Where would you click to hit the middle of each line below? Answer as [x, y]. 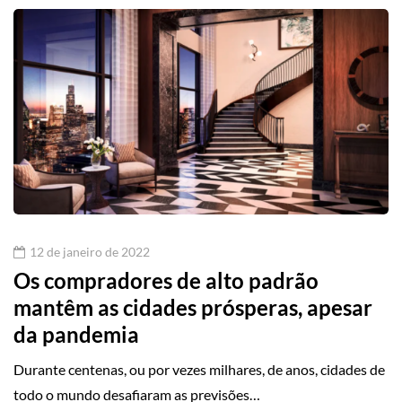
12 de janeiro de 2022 [90, 252]
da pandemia [76, 335]
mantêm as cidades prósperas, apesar [193, 308]
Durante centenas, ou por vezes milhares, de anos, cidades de [199, 370]
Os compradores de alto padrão [166, 281]
